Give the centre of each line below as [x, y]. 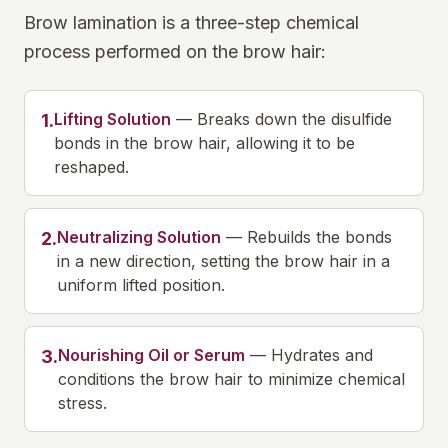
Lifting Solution [112, 119]
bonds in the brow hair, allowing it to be [204, 143]
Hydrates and [322, 355]
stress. [82, 403]
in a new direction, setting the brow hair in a [223, 261]
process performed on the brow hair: [175, 51]
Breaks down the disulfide [294, 119]
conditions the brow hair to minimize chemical [231, 379]
